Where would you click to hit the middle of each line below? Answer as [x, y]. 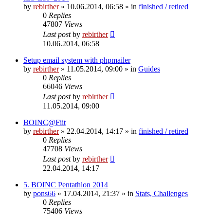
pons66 [44, 193]
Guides [149, 69]
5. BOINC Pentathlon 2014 [66, 184]
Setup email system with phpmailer [77, 60]
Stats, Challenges [162, 193]
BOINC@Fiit [45, 122]
